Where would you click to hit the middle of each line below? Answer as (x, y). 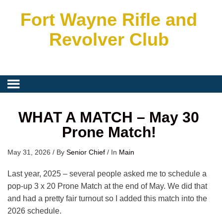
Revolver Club (109, 39)
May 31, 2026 (29, 152)
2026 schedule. (34, 211)
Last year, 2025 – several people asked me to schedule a (107, 174)
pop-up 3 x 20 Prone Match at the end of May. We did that (107, 186)
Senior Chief (86, 152)
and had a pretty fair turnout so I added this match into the (107, 198)
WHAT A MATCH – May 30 (109, 117)
